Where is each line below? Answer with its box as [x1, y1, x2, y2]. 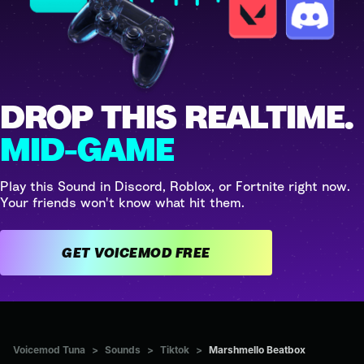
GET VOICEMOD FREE [175, 244, 210, 261]
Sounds [105, 343, 141, 356]
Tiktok [160, 343, 189, 356]
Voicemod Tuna [13, 343, 85, 356]
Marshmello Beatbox [209, 343, 305, 356]
